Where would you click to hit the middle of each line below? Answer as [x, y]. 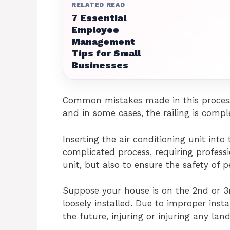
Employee [95, 30]
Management [103, 41]
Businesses [100, 65]
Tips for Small [106, 53]
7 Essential [99, 18]
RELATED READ [98, 5]
